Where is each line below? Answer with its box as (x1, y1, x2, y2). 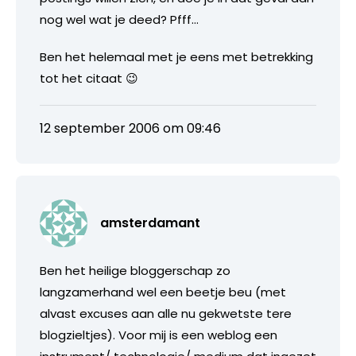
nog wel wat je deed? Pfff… (40, 10, 199, 28)
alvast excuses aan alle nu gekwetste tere (40, 304, 292, 322)
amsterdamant (100, 213, 200, 232)
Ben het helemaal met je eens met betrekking (40, 48, 313, 65)
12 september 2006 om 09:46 (40, 118, 221, 137)
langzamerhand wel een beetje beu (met (40, 283, 286, 300)
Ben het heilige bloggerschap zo (40, 261, 230, 279)
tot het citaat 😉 (40, 69, 138, 87)
